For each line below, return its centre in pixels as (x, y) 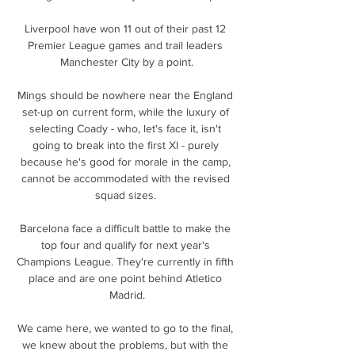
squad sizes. (127, 195)
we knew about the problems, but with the (125, 344)
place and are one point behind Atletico (125, 278)
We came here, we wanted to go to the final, (125, 328)
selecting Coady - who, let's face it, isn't (125, 128)
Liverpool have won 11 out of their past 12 (125, 28)
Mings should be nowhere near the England (125, 95)
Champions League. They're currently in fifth (125, 261)
